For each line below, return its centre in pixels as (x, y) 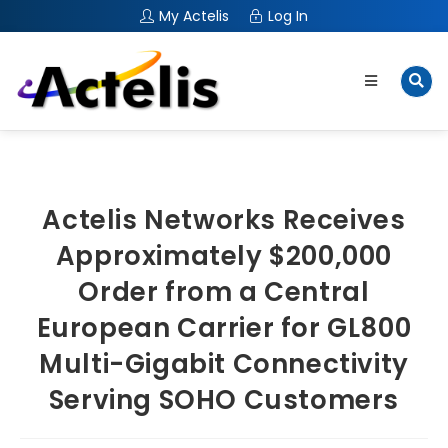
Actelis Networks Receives (224, 220)
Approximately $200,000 (224, 256)
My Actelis (194, 16)
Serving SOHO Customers (224, 400)
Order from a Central (224, 292)
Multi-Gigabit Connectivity (224, 364)
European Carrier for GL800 (224, 328)
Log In (288, 16)
